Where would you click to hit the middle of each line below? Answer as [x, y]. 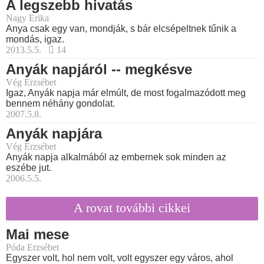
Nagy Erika [27, 18]
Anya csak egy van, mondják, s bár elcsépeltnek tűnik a [121, 29]
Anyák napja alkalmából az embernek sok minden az [116, 157]
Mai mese [37, 234]
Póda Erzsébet [32, 247]
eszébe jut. [29, 168]
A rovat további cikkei [132, 207]
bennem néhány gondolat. [60, 104]
